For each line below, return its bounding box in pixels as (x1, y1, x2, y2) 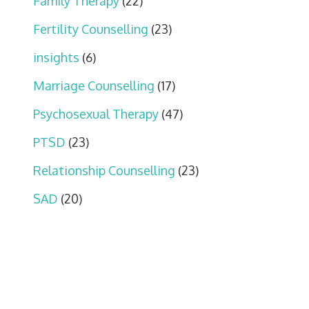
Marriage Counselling (33, 77, 154, 93)
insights (33, 49, 79, 65)
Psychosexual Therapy (33, 106, 159, 121)
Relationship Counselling (33, 162, 175, 178)
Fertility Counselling (33, 21, 148, 37)
